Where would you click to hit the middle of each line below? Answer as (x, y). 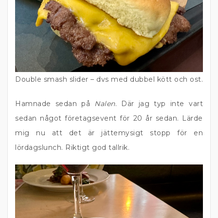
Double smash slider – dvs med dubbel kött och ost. (109, 79)
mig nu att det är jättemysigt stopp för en (109, 133)
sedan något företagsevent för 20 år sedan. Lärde (109, 118)
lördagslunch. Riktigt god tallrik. (72, 147)
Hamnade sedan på (55, 104)
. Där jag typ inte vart (159, 104)
